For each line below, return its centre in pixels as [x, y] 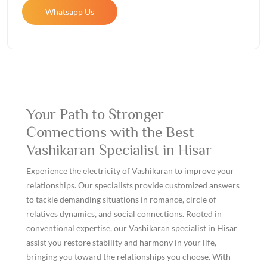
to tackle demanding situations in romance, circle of [121, 199]
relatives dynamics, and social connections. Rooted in [124, 214]
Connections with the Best [110, 132]
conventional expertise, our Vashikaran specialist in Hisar [132, 228]
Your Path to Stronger [95, 114]
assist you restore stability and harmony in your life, [121, 242]
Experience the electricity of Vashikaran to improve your [130, 171]
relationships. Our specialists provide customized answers [133, 185]
